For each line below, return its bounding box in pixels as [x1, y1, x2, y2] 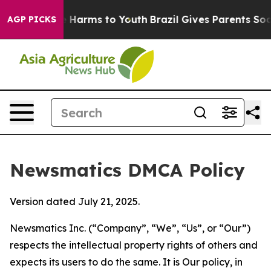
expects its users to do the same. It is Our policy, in [10, 256, 243, 268]
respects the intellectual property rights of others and [10, 239, 258, 251]
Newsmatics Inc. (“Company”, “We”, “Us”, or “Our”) [10, 222, 250, 234]
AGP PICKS [7, 14, 56, 25]
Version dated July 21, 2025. [10, 195, 140, 207]
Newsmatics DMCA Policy [10, 158, 245, 181]
